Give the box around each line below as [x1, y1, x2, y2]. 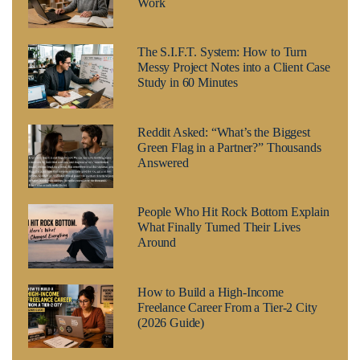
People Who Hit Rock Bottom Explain [137, 205, 329, 219]
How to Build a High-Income [137, 284, 284, 299]
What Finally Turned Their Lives [137, 220, 301, 235]
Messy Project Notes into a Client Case [137, 60, 330, 75]
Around [137, 235, 177, 250]
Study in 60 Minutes [137, 76, 238, 90]
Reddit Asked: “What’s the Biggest [137, 125, 310, 139]
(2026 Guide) [137, 315, 205, 329]
